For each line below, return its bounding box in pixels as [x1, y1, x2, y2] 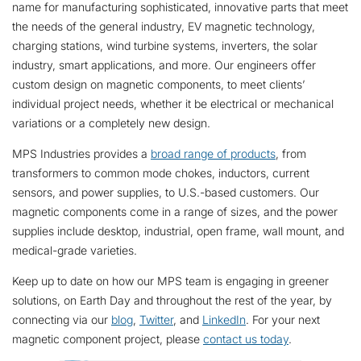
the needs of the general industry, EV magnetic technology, [12, 19, 315, 33]
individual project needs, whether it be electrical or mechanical [12, 96, 334, 110]
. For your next [246, 313, 320, 327]
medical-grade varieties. [12, 243, 137, 257]
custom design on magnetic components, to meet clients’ [12, 77, 305, 91]
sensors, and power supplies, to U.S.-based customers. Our [12, 185, 319, 199]
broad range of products [151, 146, 276, 160]
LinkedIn [202, 313, 246, 327]
